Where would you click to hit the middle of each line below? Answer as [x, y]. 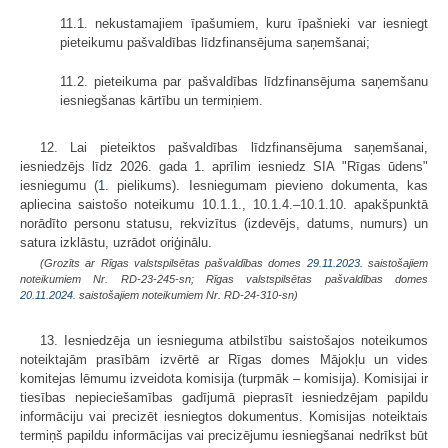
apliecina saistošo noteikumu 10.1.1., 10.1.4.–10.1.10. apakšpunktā [224, 204]
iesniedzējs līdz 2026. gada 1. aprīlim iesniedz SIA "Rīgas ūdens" [224, 166]
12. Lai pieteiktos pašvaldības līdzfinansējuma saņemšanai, [234, 147]
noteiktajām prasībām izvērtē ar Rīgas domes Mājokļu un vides [224, 359]
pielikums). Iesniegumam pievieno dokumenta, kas [269, 185]
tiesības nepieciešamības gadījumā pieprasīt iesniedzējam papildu [224, 397]
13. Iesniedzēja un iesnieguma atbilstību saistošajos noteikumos [234, 340]
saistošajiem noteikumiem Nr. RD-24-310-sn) [187, 294]
